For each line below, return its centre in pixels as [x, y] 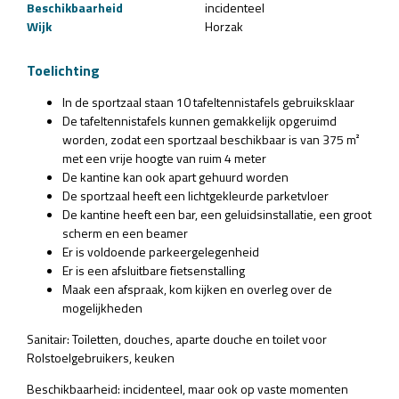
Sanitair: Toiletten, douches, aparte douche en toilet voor [177, 339]
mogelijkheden [102, 308]
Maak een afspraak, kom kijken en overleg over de [197, 289]
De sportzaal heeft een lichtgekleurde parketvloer [195, 195]
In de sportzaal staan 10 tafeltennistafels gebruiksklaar [208, 102]
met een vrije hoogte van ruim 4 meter [164, 158]
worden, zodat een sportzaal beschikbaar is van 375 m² [211, 139]
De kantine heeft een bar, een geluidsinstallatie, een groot [217, 214]
